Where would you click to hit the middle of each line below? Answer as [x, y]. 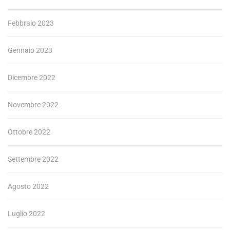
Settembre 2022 [33, 159]
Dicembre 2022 [32, 77]
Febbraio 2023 [31, 23]
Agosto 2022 [28, 186]
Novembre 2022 [33, 104]
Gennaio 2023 [30, 50]
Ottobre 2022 [29, 132]
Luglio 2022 [26, 213]
